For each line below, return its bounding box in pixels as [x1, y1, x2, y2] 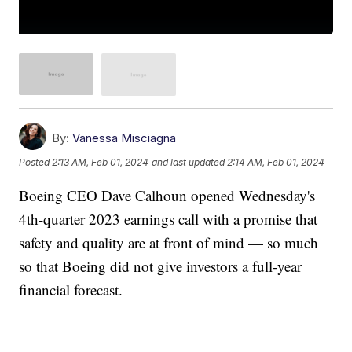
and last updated [152, 156, 225, 169]
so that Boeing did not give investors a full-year [19, 255, 302, 276]
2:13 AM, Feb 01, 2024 [52, 156, 149, 169]
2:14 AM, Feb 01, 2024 [227, 156, 325, 169]
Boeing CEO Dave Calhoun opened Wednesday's [19, 185, 316, 205]
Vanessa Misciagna [72, 130, 177, 145]
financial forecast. [19, 279, 123, 299]
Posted [19, 156, 53, 169]
